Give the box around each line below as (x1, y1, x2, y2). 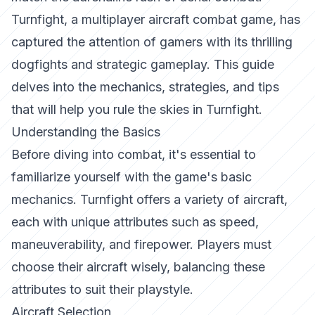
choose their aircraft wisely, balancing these (11, 259, 265, 274)
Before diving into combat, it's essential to (11, 147, 256, 162)
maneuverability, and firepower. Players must (11, 237, 271, 252)
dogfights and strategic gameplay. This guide (11, 57, 274, 72)
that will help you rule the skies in (11, 102, 206, 117)
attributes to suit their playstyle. (11, 282, 193, 297)
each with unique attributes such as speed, (11, 214, 259, 229)
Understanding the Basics (11, 124, 160, 139)
